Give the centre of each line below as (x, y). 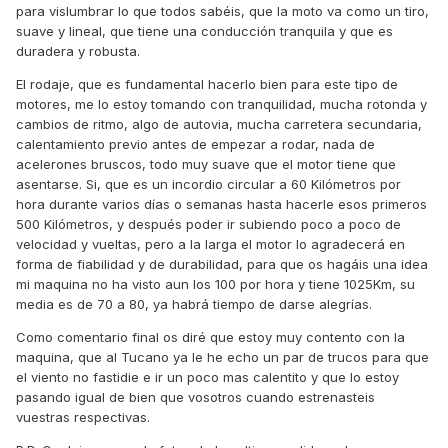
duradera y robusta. (78, 51)
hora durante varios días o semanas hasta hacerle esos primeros (221, 204)
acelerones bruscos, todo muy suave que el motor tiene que (206, 164)
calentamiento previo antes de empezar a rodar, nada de (195, 144)
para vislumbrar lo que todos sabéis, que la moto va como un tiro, (222, 11)
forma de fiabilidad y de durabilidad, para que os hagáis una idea (222, 264)
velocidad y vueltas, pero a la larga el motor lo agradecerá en (210, 244)
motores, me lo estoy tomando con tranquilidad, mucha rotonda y (221, 104)
